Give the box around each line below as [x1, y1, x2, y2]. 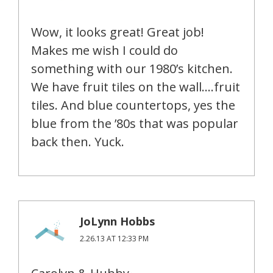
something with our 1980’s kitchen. [31, 60, 233, 77]
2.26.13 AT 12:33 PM [80, 233, 149, 244]
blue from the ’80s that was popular [31, 115, 238, 132]
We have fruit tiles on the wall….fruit [31, 78, 240, 95]
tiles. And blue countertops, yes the [31, 96, 235, 113]
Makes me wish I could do [31, 41, 178, 58]
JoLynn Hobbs [80, 213, 155, 229]
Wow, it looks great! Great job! [31, 23, 204, 40]
